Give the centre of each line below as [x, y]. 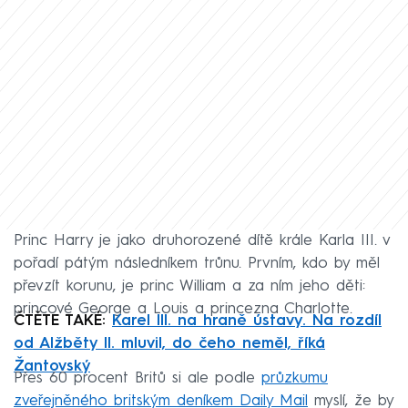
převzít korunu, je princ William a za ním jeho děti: [189, 287]
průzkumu [295, 379]
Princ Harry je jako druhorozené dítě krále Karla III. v [202, 241]
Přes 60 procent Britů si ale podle [138, 379]
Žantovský [52, 367]
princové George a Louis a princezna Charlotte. [183, 310]
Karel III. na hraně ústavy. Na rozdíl [247, 321]
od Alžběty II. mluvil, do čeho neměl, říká [169, 344]
